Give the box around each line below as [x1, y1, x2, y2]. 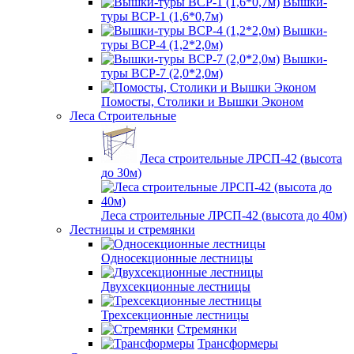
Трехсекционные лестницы [101, 308, 249, 322]
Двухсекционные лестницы [101, 280, 250, 293]
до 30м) [101, 166, 141, 179]
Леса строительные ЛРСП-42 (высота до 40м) [101, 209, 347, 222]
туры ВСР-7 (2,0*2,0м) [101, 66, 223, 80]
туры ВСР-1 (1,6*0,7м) [101, 9, 223, 23]
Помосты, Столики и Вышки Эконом [101, 95, 303, 108]
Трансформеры [198, 337, 278, 350]
